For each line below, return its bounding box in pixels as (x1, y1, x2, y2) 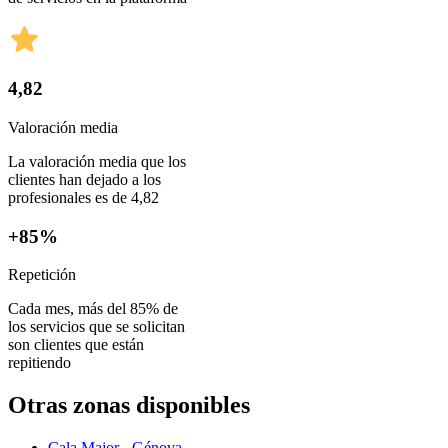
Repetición (8, 266, 76, 284)
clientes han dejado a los (8, 170, 161, 188)
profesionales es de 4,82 (8, 188, 159, 206)
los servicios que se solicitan (8, 318, 185, 336)
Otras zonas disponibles (8, 392, 250, 419)
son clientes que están (8, 336, 144, 354)
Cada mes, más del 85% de (8, 300, 178, 318)
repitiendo (8, 354, 71, 372)
